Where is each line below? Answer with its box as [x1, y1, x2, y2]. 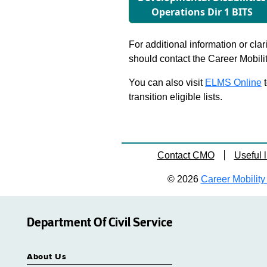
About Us [27, 253, 67, 261]
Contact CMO [157, 150, 215, 160]
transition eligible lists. [129, 92, 222, 102]
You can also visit [129, 77, 205, 88]
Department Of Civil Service [27, 215, 173, 230]
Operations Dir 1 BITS [151, 5, 253, 18]
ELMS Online [205, 77, 262, 88]
